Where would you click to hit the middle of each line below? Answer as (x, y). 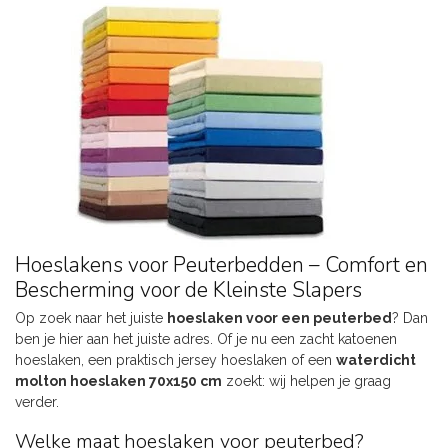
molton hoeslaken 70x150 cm (118, 380)
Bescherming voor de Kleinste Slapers (188, 289)
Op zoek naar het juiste (91, 317)
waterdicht (376, 359)
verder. (37, 401)
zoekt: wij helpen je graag (306, 380)
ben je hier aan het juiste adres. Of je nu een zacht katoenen (206, 338)
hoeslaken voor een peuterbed (279, 317)
